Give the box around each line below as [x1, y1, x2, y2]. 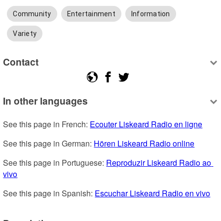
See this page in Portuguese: [3, 157, 107, 169]
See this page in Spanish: [3, 187, 95, 199]
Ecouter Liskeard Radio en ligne [90, 118, 203, 130]
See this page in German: [3, 138, 94, 149]
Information [131, 10, 170, 18]
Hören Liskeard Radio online [94, 138, 195, 149]
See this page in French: [3, 118, 90, 130]
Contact [3, 54, 39, 69]
